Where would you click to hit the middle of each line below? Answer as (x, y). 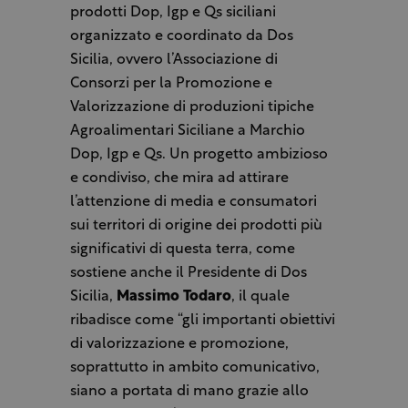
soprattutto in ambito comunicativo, (194, 368)
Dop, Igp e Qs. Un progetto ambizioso (199, 155)
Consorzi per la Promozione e (171, 84)
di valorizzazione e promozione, (179, 345)
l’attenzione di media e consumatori (193, 203)
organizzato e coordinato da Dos (181, 37)
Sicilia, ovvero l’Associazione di (173, 61)
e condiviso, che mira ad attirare (179, 179)
